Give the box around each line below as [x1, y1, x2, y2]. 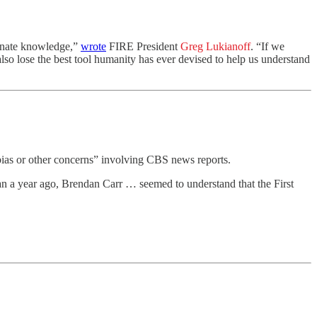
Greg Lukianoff [180, 40, 250, 53]
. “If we [250, 40, 284, 53]
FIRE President [106, 40, 180, 53]
